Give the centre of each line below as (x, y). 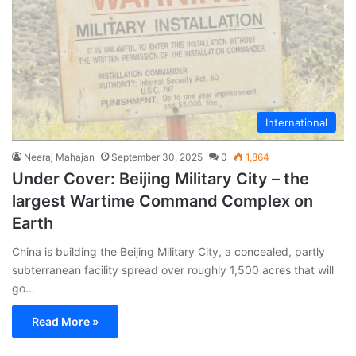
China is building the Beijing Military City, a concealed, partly (168, 251)
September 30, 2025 (157, 157)
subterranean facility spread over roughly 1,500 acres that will (173, 269)
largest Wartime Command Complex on (163, 201)
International (296, 122)
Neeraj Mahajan (59, 157)
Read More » (65, 321)
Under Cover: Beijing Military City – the (161, 178)
